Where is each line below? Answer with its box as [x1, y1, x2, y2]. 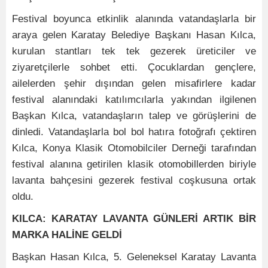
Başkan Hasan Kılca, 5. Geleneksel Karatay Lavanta [12, 251, 256, 263]
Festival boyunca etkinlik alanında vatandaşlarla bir [12, 13, 256, 25]
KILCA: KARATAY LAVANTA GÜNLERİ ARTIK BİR [12, 213, 256, 224]
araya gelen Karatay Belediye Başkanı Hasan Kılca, [12, 29, 256, 41]
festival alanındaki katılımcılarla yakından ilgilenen [12, 94, 256, 105]
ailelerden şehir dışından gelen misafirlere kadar [12, 78, 256, 89]
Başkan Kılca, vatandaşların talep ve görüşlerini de [12, 110, 256, 121]
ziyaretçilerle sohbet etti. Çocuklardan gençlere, [12, 62, 256, 73]
